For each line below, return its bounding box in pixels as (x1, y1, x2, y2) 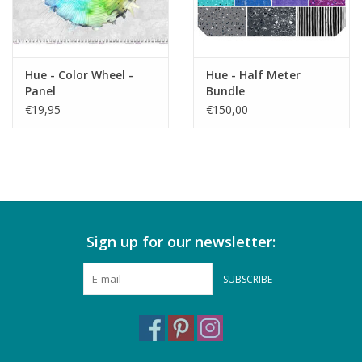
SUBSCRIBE (222, 272, 272, 287)
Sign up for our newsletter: (86, 232, 276, 252)
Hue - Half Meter (206, 67, 301, 83)
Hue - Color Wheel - (25, 67, 133, 83)
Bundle (206, 83, 245, 99)
